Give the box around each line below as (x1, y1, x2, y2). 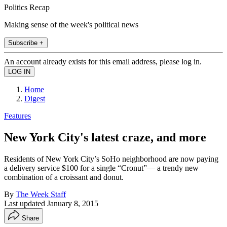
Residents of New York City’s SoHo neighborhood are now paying (4, 154, 218, 163)
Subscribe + (8, 39, 44, 47)
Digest (24, 94, 45, 103)
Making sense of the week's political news (4, 20, 138, 29)
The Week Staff (16, 190, 66, 199)
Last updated (4, 199, 47, 208)
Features (4, 111, 31, 120)
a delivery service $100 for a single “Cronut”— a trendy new (4, 163, 199, 172)
